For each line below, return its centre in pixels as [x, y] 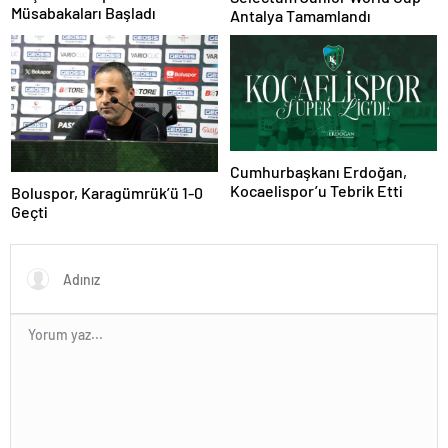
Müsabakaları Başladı [83, 13]
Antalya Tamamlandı [300, 15]
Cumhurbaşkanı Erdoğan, [318, 172]
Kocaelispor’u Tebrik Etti [316, 191]
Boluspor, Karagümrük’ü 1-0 [107, 193]
